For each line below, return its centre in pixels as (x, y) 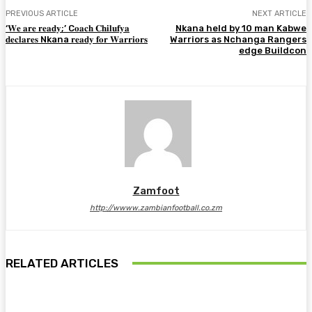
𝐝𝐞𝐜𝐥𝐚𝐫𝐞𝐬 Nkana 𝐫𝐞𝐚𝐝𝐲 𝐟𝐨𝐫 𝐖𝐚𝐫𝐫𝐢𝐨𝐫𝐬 (77, 39)
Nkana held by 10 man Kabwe (241, 28)
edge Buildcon (272, 50)
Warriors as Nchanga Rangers (238, 39)
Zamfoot (156, 190)
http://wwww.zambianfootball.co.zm (156, 208)
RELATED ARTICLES (62, 263)
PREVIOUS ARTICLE (42, 13)
